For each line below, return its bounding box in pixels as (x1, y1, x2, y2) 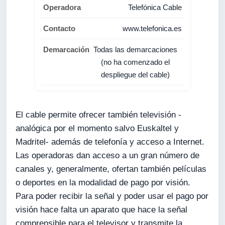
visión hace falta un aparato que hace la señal (16, 205, 188, 215)
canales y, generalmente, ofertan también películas (16, 164, 207, 174)
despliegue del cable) (101, 70, 170, 79)
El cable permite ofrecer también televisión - (16, 110, 182, 120)
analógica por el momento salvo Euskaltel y (16, 124, 179, 134)
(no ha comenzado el (101, 58, 170, 67)
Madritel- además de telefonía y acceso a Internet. (16, 137, 205, 147)
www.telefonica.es (122, 24, 182, 33)
